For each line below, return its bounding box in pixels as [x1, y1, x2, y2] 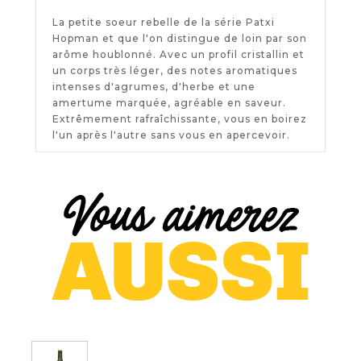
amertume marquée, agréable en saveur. [52, 97, 287, 110]
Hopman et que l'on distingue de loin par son [52, 32, 308, 45]
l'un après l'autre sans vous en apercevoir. [52, 129, 291, 142]
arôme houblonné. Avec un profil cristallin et [52, 48, 305, 61]
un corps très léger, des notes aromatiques [52, 64, 298, 77]
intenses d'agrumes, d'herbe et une [52, 81, 256, 93]
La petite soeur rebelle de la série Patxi [52, 16, 276, 29]
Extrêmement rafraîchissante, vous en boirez [52, 113, 308, 126]
